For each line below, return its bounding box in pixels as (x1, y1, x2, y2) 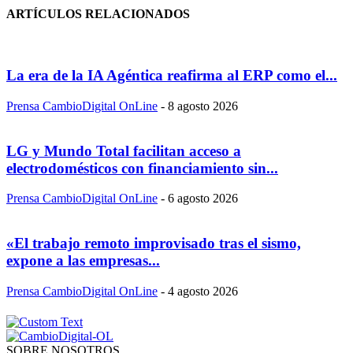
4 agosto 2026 (168, 284, 238, 298)
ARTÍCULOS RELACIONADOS (6, 7, 190, 21)
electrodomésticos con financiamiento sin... (6, 159, 278, 176)
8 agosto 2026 (168, 98, 238, 113)
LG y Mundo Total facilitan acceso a (6, 142, 241, 159)
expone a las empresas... (6, 251, 160, 269)
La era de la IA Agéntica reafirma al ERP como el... (6, 67, 337, 84)
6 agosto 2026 (168, 191, 238, 206)
